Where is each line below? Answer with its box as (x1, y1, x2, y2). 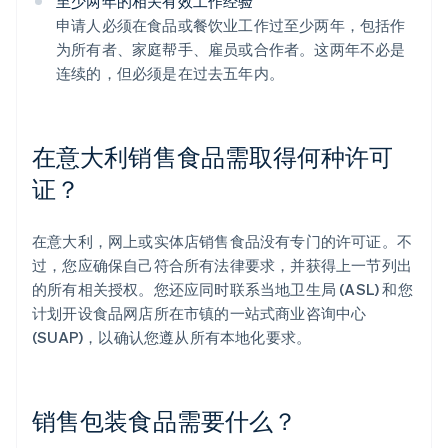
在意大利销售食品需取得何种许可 (32, 141, 394, 173)
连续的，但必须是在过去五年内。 (56, 63, 284, 84)
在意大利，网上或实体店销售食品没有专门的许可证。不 (32, 231, 413, 252)
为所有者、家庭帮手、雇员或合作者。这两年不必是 (56, 39, 406, 60)
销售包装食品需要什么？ (32, 405, 298, 437)
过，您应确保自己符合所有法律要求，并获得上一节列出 (32, 255, 413, 276)
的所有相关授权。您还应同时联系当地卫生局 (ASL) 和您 (32, 279, 413, 300)
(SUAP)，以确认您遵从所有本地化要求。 (32, 327, 312, 348)
